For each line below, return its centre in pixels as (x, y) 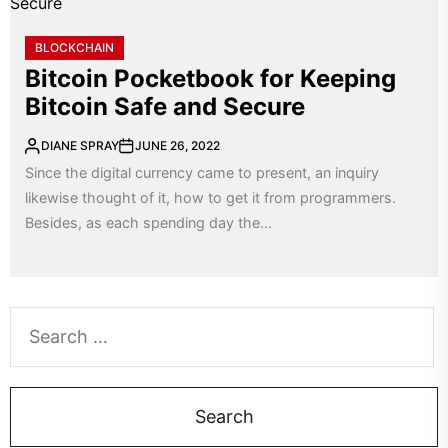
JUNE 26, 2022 (177, 145)
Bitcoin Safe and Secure (165, 106)
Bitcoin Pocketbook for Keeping (210, 78)
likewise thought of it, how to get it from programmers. (210, 197)
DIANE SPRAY (80, 145)
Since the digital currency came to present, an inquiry (202, 172)
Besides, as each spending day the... (148, 222)
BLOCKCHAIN (74, 47)
